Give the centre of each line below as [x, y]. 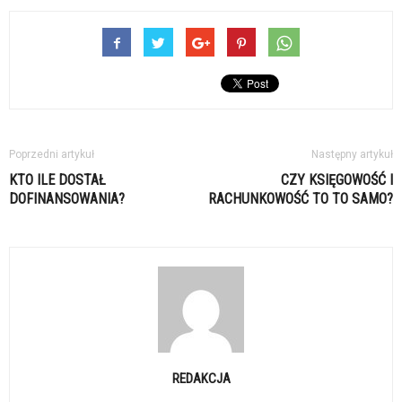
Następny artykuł [352, 155]
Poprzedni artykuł [52, 155]
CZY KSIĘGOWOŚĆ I [337, 180]
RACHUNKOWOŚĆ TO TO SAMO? [301, 199]
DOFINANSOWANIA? [67, 199]
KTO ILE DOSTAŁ [57, 180]
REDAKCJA [201, 379]
